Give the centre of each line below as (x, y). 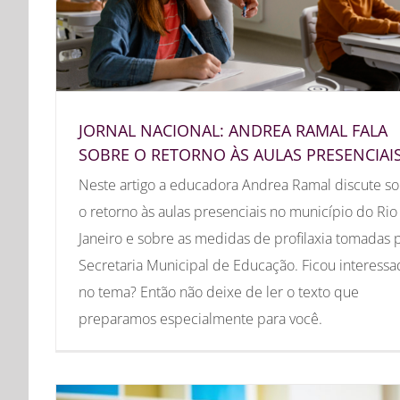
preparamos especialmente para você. (200, 318)
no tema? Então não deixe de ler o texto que (219, 292)
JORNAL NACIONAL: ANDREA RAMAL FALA (233, 130)
